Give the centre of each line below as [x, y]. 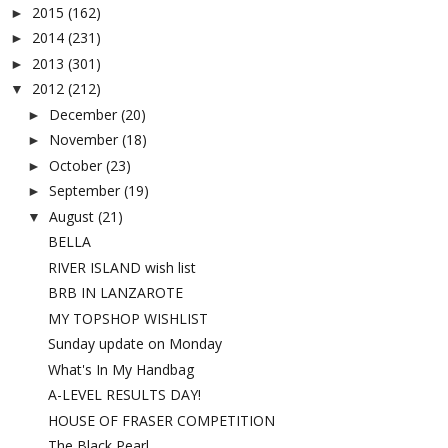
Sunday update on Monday [134, 344]
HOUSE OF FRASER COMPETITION [161, 420]
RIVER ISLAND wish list [121, 267]
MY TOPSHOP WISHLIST [127, 318]
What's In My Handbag [120, 369]
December [82, 114]
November [83, 140]
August [71, 216]
